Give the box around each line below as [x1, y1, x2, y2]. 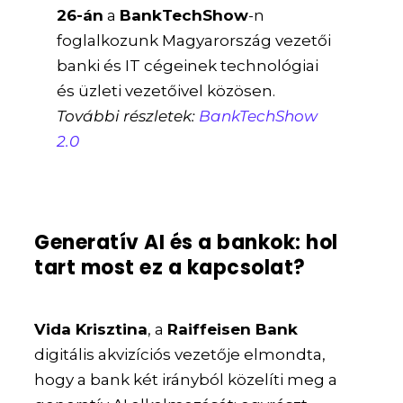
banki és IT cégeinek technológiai [57, 56, 319, 75]
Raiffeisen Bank [167, 319, 299, 338]
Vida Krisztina [34, 319, 148, 338]
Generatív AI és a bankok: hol [34, 228, 338, 256]
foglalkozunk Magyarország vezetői [57, 31, 332, 49]
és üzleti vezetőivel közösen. [57, 81, 276, 100]
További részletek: [57, 106, 200, 125]
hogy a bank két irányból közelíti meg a [34, 370, 338, 389]
